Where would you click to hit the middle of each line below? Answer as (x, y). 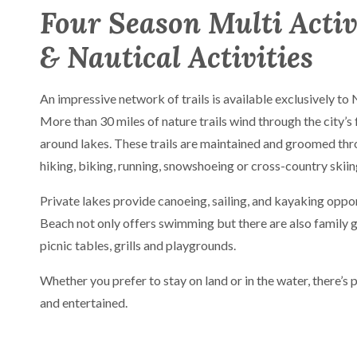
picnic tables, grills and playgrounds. (138, 245)
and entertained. (84, 303)
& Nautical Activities (177, 58)
